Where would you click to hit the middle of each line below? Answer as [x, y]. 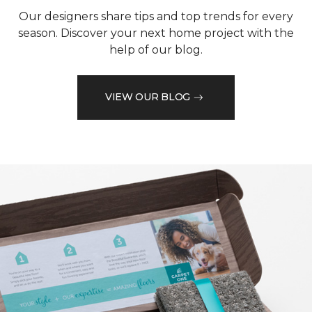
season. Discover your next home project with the [156, 33]
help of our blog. [156, 49]
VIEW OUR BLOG [148, 97]
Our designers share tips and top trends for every [156, 16]
